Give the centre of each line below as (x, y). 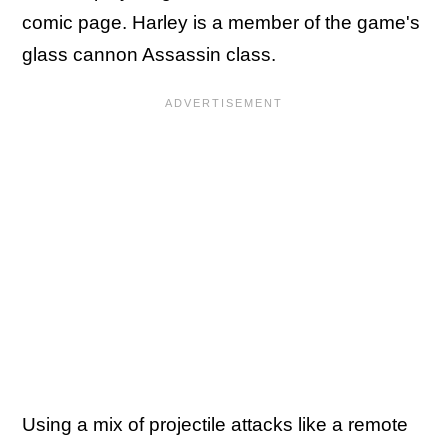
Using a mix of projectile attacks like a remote (215, 424)
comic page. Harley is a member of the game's (221, 22)
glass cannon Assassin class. (151, 54)
